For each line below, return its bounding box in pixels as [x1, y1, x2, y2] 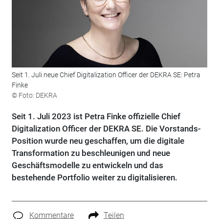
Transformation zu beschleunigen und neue [11, 148, 170, 158]
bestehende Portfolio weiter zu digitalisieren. [11, 173, 177, 183]
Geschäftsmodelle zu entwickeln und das [11, 160, 163, 171]
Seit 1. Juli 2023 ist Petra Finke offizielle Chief [11, 111, 180, 122]
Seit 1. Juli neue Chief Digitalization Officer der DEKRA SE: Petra [11, 71, 200, 79]
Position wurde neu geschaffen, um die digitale [11, 136, 184, 146]
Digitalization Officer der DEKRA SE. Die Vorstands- [11, 124, 201, 134]
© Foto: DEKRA [11, 91, 57, 100]
